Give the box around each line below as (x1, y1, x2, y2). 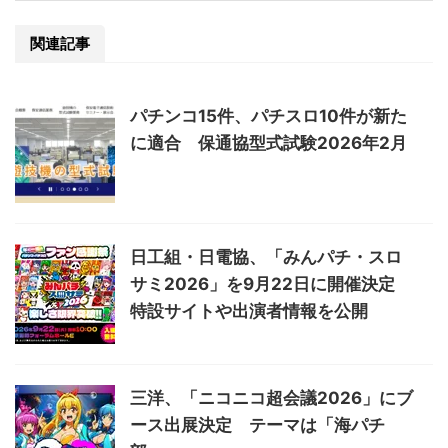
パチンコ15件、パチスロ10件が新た (130, 106, 407, 127)
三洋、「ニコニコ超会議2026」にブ (130, 388, 413, 409)
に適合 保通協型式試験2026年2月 (130, 133, 407, 154)
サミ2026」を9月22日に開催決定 (130, 274, 412, 295)
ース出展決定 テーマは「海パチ (130, 415, 385, 436)
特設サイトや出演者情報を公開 (130, 301, 368, 322)
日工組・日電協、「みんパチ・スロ (130, 247, 402, 268)
